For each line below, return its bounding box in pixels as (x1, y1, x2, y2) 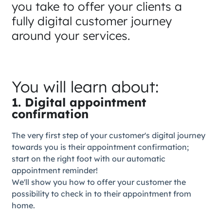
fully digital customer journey (12, 14, 172, 28)
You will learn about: (12, 77, 159, 96)
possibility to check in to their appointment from (12, 189, 191, 199)
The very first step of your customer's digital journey (12, 130, 205, 140)
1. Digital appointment (12, 95, 146, 109)
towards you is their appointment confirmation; (12, 142, 189, 152)
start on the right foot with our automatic (12, 154, 165, 163)
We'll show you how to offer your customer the (12, 177, 186, 187)
